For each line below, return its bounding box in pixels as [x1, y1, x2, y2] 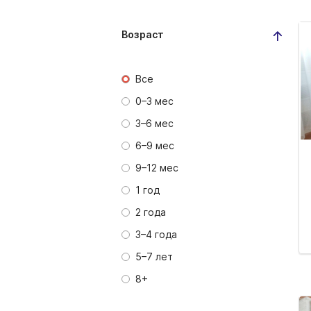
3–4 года [135, 228, 177, 240]
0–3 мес [135, 95, 174, 107]
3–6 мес [135, 117, 174, 129]
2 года [135, 206, 166, 218]
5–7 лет [135, 251, 173, 262]
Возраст [121, 28, 164, 40]
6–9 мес [135, 140, 174, 151]
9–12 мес [135, 162, 178, 174]
